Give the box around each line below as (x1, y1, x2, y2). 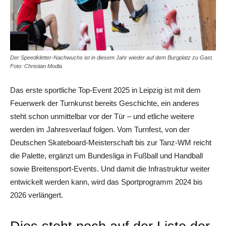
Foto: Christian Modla (10, 63, 62, 69)
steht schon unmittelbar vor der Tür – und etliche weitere (10, 111, 194, 121)
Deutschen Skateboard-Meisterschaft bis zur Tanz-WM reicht (10, 138, 211, 147)
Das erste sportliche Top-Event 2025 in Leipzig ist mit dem (10, 85, 201, 94)
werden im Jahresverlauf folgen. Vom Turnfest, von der (10, 125, 190, 134)
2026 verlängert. (10, 190, 63, 199)
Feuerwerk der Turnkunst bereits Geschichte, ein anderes (10, 98, 199, 107)
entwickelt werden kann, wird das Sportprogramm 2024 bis (10, 177, 203, 186)
